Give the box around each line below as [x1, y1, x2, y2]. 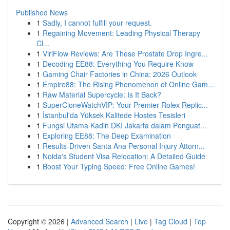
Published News [16, 7, 68, 17]
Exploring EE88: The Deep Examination [43, 130, 171, 141]
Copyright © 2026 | [8, 216, 71, 226]
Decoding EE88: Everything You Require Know [43, 59, 194, 69]
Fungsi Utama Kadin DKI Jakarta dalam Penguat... [43, 120, 206, 130]
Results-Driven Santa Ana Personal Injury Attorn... [43, 141, 205, 151]
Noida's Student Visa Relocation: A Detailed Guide [43, 151, 205, 161]
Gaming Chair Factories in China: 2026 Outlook [43, 69, 197, 79]
